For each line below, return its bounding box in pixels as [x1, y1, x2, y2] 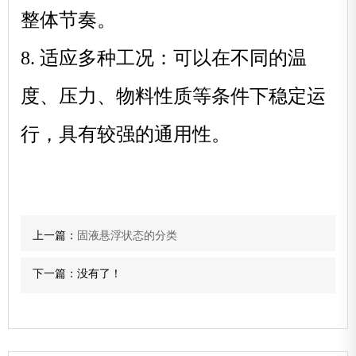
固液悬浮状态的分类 [77, 229, 178, 242]
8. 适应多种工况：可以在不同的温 [21, 48, 308, 68]
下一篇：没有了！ [33, 267, 122, 280]
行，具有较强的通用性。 [21, 124, 231, 145]
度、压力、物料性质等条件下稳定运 [21, 86, 327, 106]
